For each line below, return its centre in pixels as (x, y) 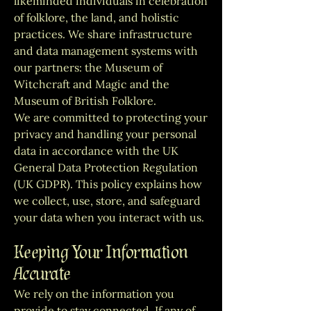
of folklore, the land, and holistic (96, 17)
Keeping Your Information (101, 253)
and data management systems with (106, 51)
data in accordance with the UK (96, 151)
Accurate (42, 274)
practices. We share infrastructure (103, 34)
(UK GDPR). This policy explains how (108, 184)
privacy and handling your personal (105, 134)
